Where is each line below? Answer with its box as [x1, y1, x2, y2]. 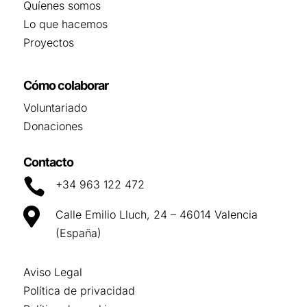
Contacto [23, 154, 73, 169]
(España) [55, 225, 101, 240]
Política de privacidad [23, 283, 135, 297]
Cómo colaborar [23, 77, 108, 93]
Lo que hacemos [23, 16, 108, 31]
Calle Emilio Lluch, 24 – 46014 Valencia [55, 207, 258, 221]
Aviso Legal [23, 265, 82, 279]
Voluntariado [23, 100, 87, 114]
